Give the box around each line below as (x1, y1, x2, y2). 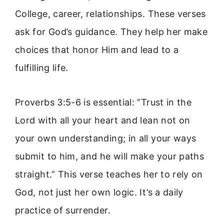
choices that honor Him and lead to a (15, 44, 178, 55)
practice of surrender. (15, 204, 110, 215)
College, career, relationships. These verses (15, 8, 206, 19)
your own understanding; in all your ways (15, 132, 196, 143)
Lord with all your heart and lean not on (15, 114, 190, 125)
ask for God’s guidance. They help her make (15, 26, 208, 37)
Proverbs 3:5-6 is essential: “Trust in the (15, 96, 192, 107)
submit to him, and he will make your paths (15, 150, 204, 161)
